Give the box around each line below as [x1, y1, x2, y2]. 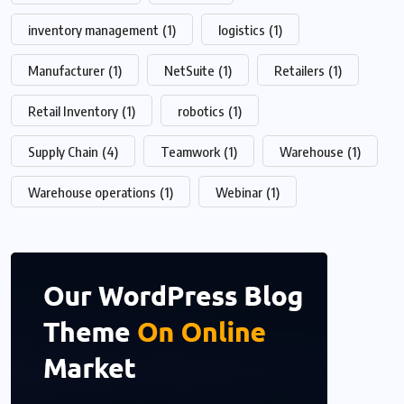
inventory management [28, 21, 159, 38]
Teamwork [161, 142, 220, 160]
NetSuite [164, 61, 215, 78]
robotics [178, 102, 225, 119]
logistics [218, 21, 265, 38]
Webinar [216, 183, 262, 200]
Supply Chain [28, 142, 98, 160]
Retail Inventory [28, 102, 118, 119]
